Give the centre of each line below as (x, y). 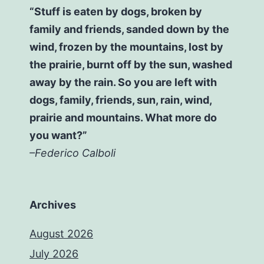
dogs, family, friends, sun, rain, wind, (121, 100)
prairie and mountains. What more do (123, 118)
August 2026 (61, 234)
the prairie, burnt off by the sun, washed (131, 65)
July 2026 (54, 254)
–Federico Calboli (72, 153)
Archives (53, 205)
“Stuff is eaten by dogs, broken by (116, 12)
